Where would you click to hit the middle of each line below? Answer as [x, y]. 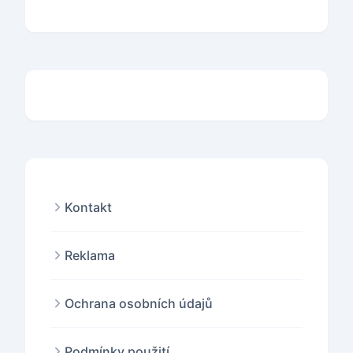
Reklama [90, 255]
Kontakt [88, 207]
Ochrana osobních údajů [139, 303]
